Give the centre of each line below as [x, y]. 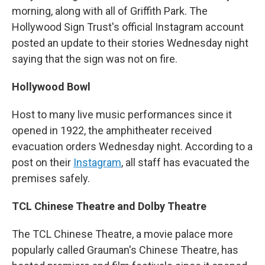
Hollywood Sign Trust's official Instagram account [128, 27]
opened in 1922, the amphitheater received [112, 130]
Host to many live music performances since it [122, 114]
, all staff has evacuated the [185, 162]
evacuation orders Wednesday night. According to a [132, 146]
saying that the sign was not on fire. [95, 59]
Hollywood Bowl [51, 87]
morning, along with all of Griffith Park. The [110, 11]
